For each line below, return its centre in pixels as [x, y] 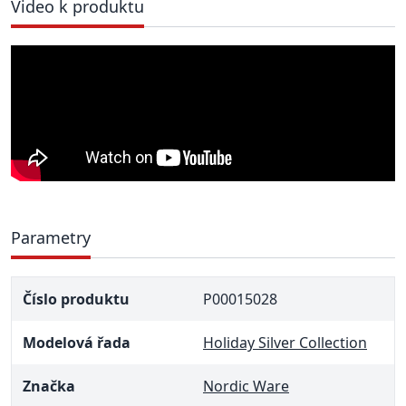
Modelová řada [77, 342]
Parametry [51, 237]
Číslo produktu [76, 299]
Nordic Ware [246, 386]
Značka [49, 386]
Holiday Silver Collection [285, 342]
